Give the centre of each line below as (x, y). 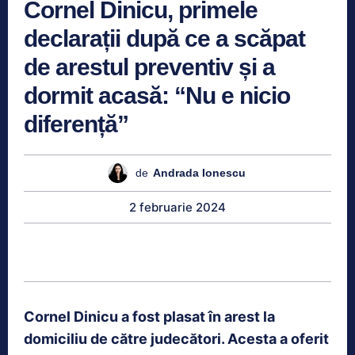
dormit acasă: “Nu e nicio (157, 95)
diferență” (76, 124)
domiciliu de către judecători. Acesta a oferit (176, 338)
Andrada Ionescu (199, 173)
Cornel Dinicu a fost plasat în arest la (149, 316)
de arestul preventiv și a (149, 67)
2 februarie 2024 (177, 207)
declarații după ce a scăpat (164, 38)
